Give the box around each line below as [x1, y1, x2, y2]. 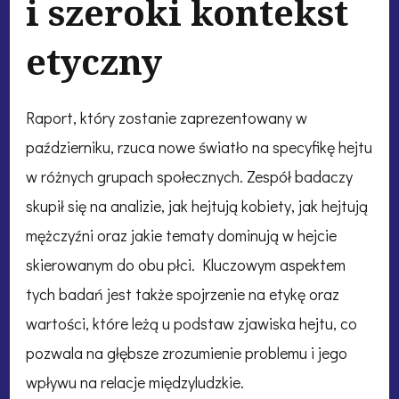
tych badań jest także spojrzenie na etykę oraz [26, 283, 339, 305]
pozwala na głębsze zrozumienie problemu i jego [26, 342, 347, 364]
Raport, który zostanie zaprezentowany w [26, 107, 307, 129]
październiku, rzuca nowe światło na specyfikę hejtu [26, 136, 372, 159]
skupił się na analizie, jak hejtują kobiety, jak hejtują [26, 195, 368, 217]
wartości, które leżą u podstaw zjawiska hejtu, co [26, 313, 357, 335]
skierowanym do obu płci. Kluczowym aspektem [26, 254, 346, 276]
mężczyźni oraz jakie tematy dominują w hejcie [26, 224, 337, 247]
